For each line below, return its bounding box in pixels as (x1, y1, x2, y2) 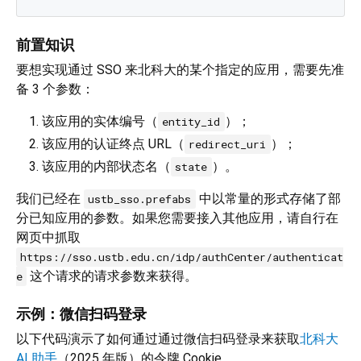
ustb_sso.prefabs (88, 192, 192, 207)
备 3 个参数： (16, 81, 94, 98)
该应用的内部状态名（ (42, 159, 171, 175)
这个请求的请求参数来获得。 (27, 268, 198, 284)
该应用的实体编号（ (42, 114, 158, 130)
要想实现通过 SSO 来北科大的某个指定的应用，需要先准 (16, 62, 344, 78)
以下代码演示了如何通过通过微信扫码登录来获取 (16, 331, 300, 347)
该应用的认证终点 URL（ (42, 136, 185, 152)
